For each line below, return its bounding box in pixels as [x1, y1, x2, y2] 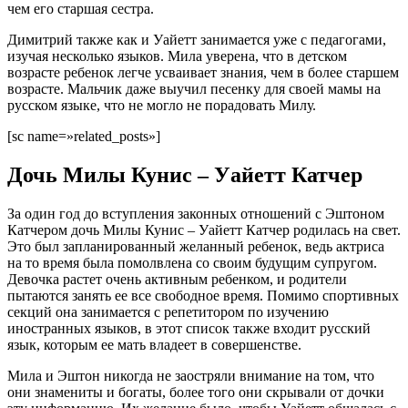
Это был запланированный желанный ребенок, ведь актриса [7, 238, 384, 254]
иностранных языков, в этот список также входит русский [7, 320, 371, 336]
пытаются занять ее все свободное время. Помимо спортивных [7, 287, 399, 303]
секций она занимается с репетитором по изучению [7, 303, 329, 320]
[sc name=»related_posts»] [7, 127, 160, 144]
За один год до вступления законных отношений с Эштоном [7, 205, 384, 221]
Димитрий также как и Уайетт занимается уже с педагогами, [7, 31, 386, 47]
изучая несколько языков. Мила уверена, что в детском [7, 47, 347, 64]
